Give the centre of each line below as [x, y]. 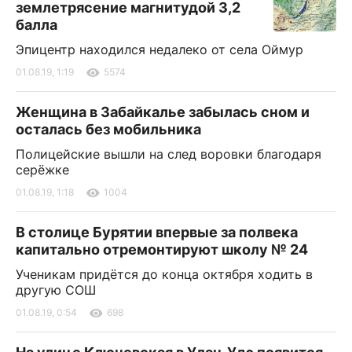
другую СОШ [56, 290]
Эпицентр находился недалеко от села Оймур [159, 50]
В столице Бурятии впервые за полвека [157, 233]
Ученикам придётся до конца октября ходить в [164, 275]
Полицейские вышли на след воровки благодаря [169, 154]
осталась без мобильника [108, 130]
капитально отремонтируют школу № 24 [162, 250]
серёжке [42, 170]
